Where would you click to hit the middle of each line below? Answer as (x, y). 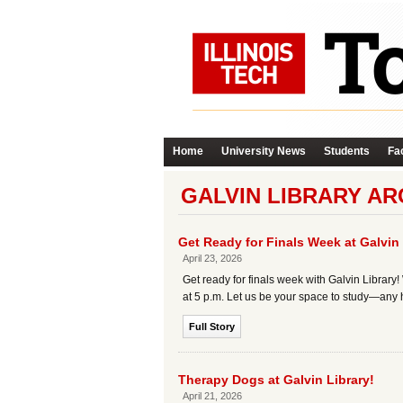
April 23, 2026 (212, 258)
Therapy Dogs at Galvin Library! (276, 380)
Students (347, 151)
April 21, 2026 (212, 396)
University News (264, 151)
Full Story (212, 327)
